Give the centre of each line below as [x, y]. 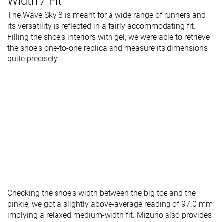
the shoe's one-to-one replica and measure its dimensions [108, 48]
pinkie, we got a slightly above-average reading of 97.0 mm [110, 204]
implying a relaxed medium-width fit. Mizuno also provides [110, 215]
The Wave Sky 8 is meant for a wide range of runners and [107, 15]
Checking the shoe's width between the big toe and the [102, 193]
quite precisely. [33, 59]
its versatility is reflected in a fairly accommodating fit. [102, 26]
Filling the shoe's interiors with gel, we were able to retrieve [109, 37]
